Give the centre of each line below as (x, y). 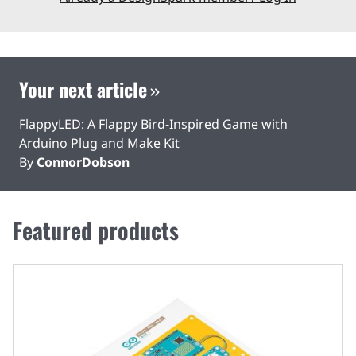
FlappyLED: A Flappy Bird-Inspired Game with (153, 124)
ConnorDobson (83, 162)
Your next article (83, 89)
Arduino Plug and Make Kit (99, 143)
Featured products (96, 230)
